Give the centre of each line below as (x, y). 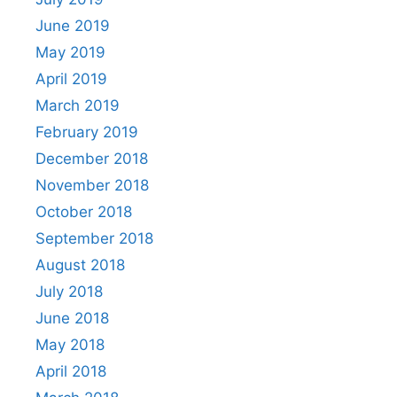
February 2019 (87, 132)
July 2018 (69, 291)
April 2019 (71, 78)
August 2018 (80, 265)
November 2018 (92, 185)
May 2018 (70, 344)
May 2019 (70, 52)
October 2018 (84, 211)
